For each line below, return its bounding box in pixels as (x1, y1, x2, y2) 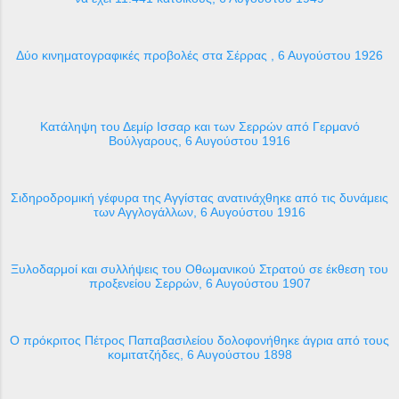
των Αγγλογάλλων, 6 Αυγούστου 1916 (94, 204, 305, 219)
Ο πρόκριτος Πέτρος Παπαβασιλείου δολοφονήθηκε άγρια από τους (10, 332, 389, 347)
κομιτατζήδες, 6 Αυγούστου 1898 (107, 346, 292, 362)
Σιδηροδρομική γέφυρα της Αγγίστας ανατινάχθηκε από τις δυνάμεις (11, 190, 388, 205)
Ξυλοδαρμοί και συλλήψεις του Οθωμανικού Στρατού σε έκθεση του (11, 261, 388, 276)
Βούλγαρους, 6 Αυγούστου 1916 (109, 133, 290, 148)
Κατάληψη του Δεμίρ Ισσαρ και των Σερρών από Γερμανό (39, 118, 360, 134)
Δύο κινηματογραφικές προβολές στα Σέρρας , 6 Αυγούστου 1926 (16, 47, 383, 62)
